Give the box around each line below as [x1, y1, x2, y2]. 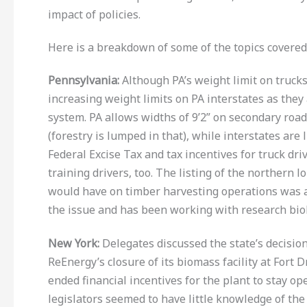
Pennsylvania [48, 73, 117, 88]
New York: [48, 235, 99, 251]
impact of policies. [48, 7, 140, 23]
